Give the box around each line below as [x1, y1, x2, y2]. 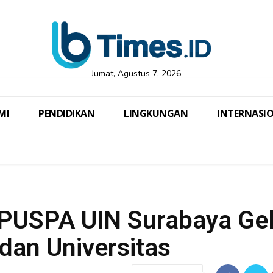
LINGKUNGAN [124, 107, 188, 121]
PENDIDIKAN [38, 107, 94, 121]
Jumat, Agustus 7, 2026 [91, 68, 182, 80]
